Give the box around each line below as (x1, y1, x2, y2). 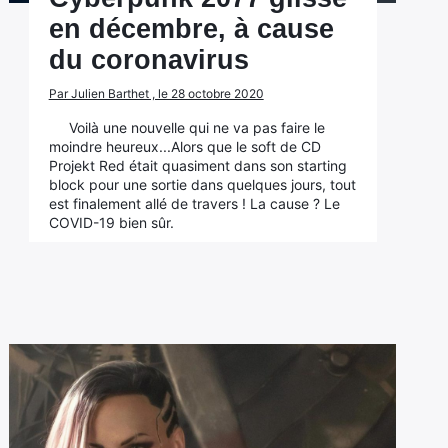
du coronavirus (48, 45, 249, 75)
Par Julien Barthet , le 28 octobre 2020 (48, 86, 264, 101)
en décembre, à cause (48, 14, 334, 44)
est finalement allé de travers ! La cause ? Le (48, 195, 340, 212)
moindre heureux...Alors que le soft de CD (48, 138, 321, 155)
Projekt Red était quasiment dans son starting (48, 157, 347, 174)
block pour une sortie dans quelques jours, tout (48, 176, 356, 193)
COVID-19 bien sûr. (48, 214, 174, 231)
